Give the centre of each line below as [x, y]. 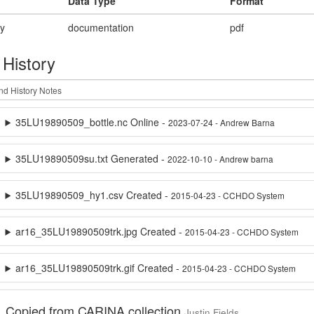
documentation [101, 27]
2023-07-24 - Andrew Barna [222, 122]
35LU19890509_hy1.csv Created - [94, 195]
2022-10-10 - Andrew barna [221, 159]
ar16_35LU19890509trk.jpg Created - [101, 231]
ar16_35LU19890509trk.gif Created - [99, 268]
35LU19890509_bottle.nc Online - [92, 122]
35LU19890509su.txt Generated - [92, 158]
